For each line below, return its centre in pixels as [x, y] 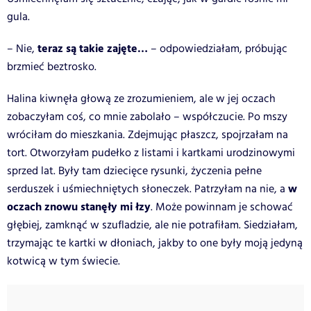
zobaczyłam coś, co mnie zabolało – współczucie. [127, 117]
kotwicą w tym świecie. [64, 261]
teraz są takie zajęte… [91, 49]
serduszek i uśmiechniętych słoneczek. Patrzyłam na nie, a [146, 189]
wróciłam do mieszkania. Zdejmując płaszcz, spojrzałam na [148, 135]
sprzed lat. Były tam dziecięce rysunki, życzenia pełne [134, 171]
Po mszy [268, 117]
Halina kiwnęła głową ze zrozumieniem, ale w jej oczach [141, 99]
